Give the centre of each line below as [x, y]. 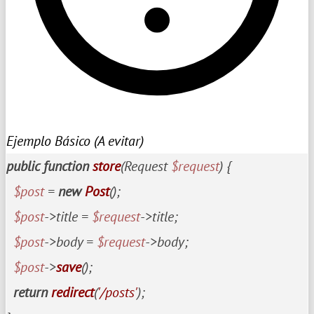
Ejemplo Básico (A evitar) [75, 141]
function [66, 166]
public [23, 166]
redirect [73, 292]
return [30, 292]
